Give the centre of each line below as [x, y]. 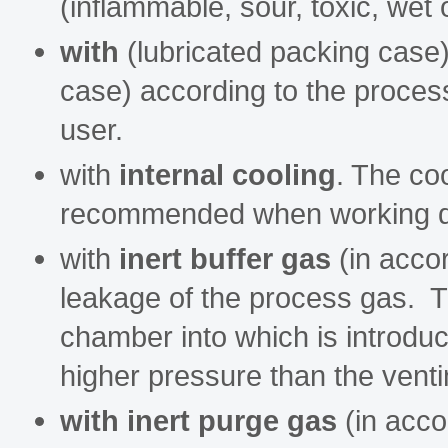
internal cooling [227, 175]
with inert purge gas [198, 421]
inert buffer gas [225, 259]
